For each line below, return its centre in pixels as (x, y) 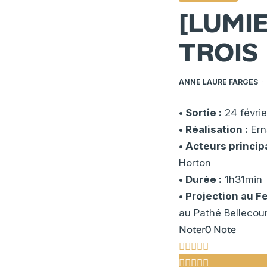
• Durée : (201, 179)
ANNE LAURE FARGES (219, 82)
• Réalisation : (214, 129)
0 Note (221, 229)
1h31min (242, 179)
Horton (195, 162)
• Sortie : (201, 112)
